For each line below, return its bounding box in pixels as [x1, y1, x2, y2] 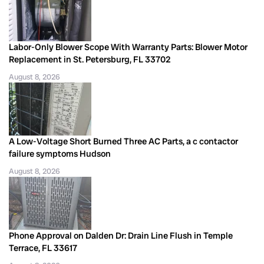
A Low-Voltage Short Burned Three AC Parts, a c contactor [9, 135, 238, 147]
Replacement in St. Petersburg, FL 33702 [9, 53, 171, 65]
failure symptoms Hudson [9, 147, 111, 160]
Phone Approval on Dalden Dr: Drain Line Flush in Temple [9, 229, 233, 242]
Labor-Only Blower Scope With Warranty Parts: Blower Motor [9, 41, 247, 53]
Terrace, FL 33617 [9, 242, 77, 254]
